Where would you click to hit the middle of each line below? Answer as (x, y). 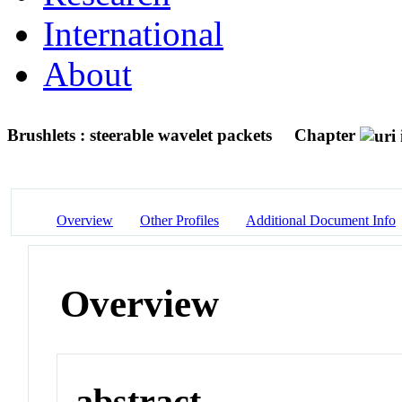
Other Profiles (179, 220)
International (133, 33)
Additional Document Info (321, 220)
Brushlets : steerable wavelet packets (142, 135)
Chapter (325, 135)
